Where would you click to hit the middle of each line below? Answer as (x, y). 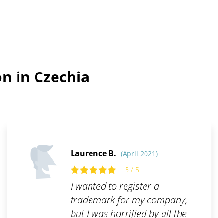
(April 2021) (139, 154)
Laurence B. (94, 154)
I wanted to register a (115, 186)
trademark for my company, (129, 200)
